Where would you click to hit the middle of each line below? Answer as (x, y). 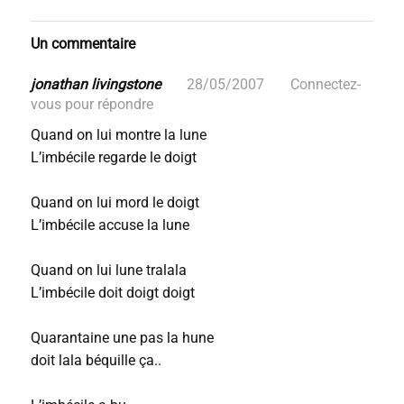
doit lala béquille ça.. (96, 360)
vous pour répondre (92, 104)
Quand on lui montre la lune (118, 135)
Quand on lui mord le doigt (115, 202)
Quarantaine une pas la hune (122, 338)
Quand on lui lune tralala (108, 270)
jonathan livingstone (97, 84)
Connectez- (325, 84)
